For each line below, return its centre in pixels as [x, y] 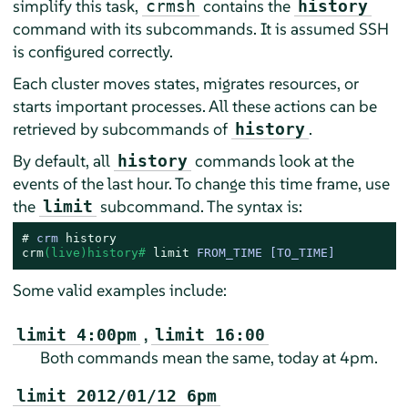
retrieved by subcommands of [122, 129]
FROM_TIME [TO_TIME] [262, 253]
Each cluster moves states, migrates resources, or [185, 84]
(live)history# [98, 253]
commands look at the [272, 161]
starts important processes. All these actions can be [194, 107]
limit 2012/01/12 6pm [116, 396]
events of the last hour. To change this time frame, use [201, 184]
